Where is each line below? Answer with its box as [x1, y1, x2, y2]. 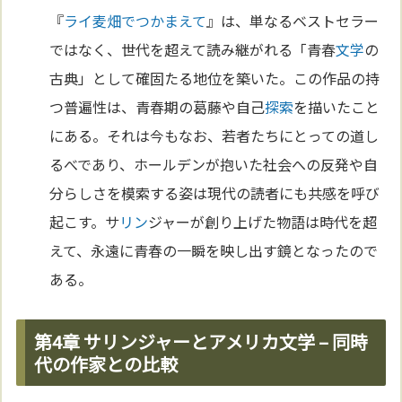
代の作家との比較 [34, 351, 179, 378]
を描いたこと [293, 96, 380, 118]
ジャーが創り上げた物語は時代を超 [148, 211, 378, 233]
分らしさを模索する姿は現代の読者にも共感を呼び [49, 182, 380, 205]
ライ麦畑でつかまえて [64, 10, 207, 32]
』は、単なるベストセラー [206, 10, 380, 32]
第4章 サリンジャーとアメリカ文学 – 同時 [34, 328, 369, 355]
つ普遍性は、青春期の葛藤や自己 [49, 96, 266, 118]
